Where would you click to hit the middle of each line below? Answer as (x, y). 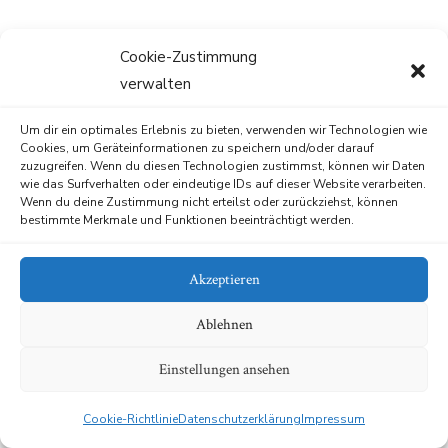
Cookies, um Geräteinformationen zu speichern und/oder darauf (197, 148)
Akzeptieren (224, 279)
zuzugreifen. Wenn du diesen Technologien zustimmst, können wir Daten (222, 166)
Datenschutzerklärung (239, 419)
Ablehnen (224, 324)
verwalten (155, 84)
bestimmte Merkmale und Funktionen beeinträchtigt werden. (187, 220)
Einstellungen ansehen (224, 369)
